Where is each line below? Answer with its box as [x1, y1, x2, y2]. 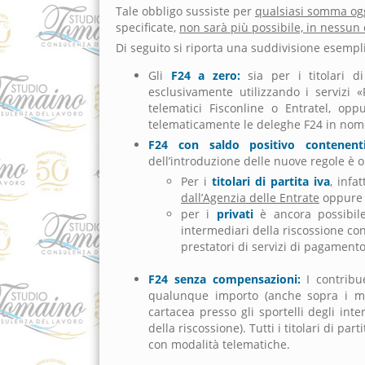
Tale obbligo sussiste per [116, 3, 255, 19]
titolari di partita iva [212, 174, 330, 189]
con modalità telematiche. [148, 336, 290, 352]
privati [216, 206, 253, 222]
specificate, [116, 20, 179, 35]
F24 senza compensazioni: [148, 271, 301, 287]
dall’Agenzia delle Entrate [181, 190, 319, 205]
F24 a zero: [170, 68, 240, 83]
